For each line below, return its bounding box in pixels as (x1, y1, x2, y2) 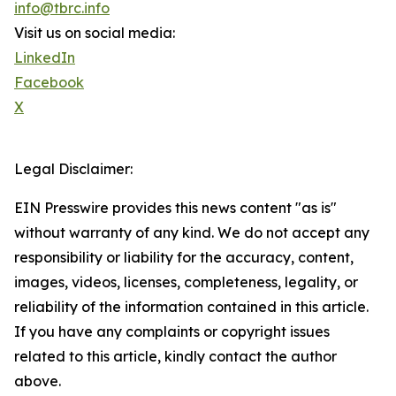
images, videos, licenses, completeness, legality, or (14, 273, 358, 292)
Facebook (14, 73, 84, 92)
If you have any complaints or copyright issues (14, 323, 330, 341)
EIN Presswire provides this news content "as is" (14, 199, 337, 217)
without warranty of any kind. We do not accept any (14, 224, 369, 242)
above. (14, 372, 61, 391)
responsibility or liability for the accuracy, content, (14, 248, 354, 267)
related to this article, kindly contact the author (14, 347, 337, 366)
